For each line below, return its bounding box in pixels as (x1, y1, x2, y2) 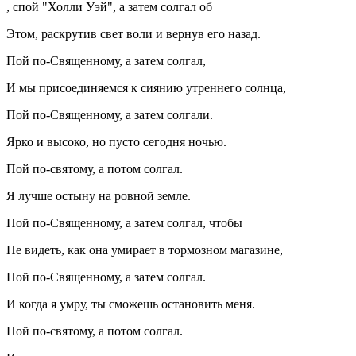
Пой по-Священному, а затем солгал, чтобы (6, 216, 242, 230)
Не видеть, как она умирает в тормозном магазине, (6, 243, 283, 257)
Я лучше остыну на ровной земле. (6, 189, 191, 203)
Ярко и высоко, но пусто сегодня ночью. (6, 135, 226, 149)
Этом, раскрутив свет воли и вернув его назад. (6, 27, 261, 41)
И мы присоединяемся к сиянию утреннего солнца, (6, 81, 286, 95)
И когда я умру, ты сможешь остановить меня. (6, 297, 255, 311)
